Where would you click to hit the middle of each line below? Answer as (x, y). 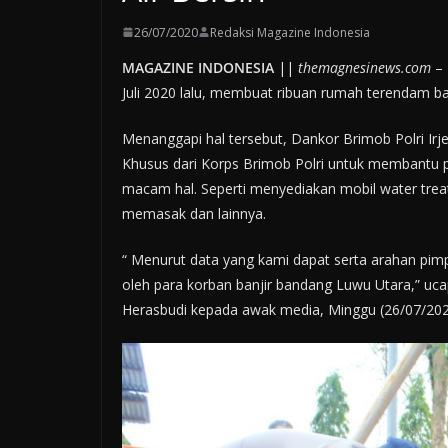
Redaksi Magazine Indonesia (290, 32)
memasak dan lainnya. (194, 213)
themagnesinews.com (364, 67)
